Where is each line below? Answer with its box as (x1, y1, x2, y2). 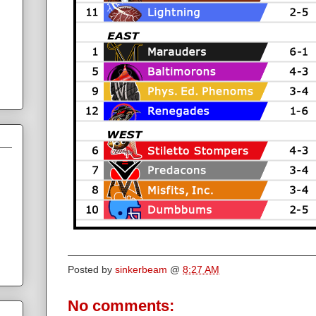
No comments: (68, 296, 174, 315)
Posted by (68, 263, 115, 275)
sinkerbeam (115, 263, 167, 275)
